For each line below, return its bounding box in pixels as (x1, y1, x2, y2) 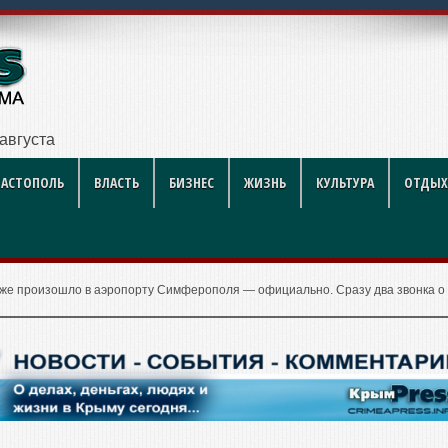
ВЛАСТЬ (94, 173, 139, 192)
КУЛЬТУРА (316, 173, 374, 192)
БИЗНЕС (169, 173, 214, 192)
